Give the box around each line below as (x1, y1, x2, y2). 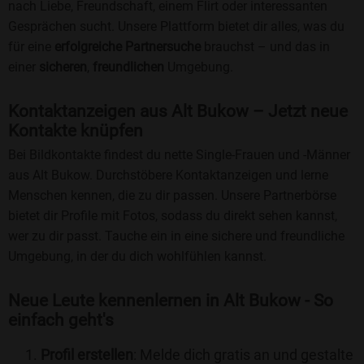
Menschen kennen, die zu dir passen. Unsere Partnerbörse (8, 188, 336, 204)
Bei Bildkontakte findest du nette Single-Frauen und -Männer (8, 147, 350, 163)
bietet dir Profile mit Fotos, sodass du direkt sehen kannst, (8, 208, 337, 224)
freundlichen (93, 59, 164, 76)
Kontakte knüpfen (8, 121, 143, 141)
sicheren (39, 59, 87, 76)
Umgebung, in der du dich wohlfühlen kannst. (8, 249, 266, 265)
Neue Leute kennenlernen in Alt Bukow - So (8, 291, 333, 311)
